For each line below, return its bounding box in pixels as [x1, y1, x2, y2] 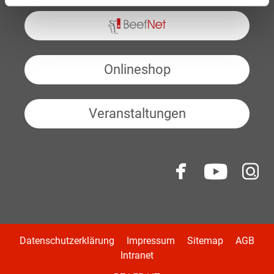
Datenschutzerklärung [20, 235, 114, 247]
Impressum [127, 235, 175, 247]
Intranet [120, 250, 154, 262]
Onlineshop [103, 62, 171, 78]
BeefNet [35, 18, 85, 34]
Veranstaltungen [88, 106, 186, 122]
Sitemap [187, 235, 223, 247]
